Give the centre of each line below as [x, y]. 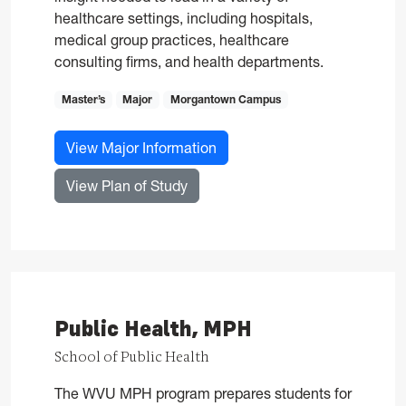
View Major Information [141, 147]
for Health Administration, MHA [288, 184]
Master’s [83, 99]
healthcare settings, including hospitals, [184, 18]
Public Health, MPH [153, 329]
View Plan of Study [127, 185]
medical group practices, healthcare [172, 39]
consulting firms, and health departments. [189, 61]
